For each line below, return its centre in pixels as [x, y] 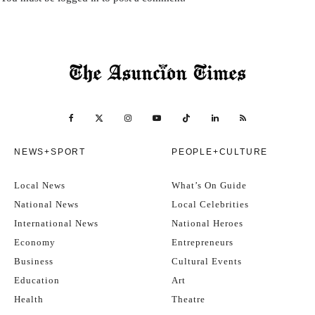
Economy [35, 242]
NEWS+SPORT [50, 152]
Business [34, 261]
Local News [40, 185]
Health [29, 299]
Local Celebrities [210, 204]
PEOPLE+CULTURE [220, 152]
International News [56, 223]
